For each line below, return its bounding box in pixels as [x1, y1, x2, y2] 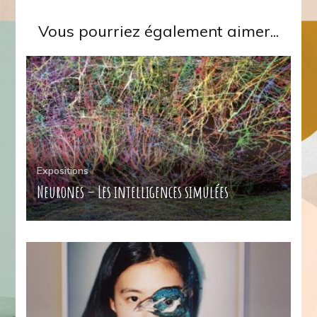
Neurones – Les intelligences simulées [37, 181, 229, 203]
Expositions [37, 164, 89, 178]
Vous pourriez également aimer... [38, 21, 279, 41]
